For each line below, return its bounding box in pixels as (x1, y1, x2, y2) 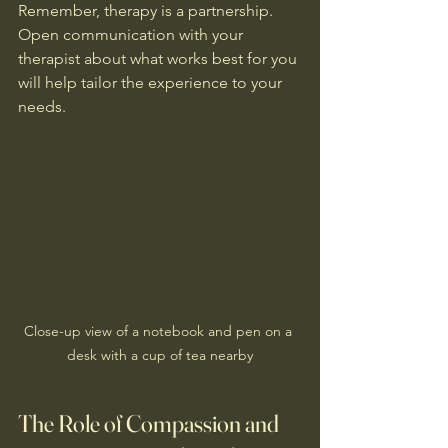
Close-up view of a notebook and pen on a (24, 321, 296, 340)
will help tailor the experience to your (18, 72, 286, 92)
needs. (18, 96, 66, 116)
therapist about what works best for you (18, 48, 301, 68)
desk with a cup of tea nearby (67, 345, 253, 364)
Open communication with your (18, 24, 247, 44)
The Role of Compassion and (18, 408, 283, 438)
